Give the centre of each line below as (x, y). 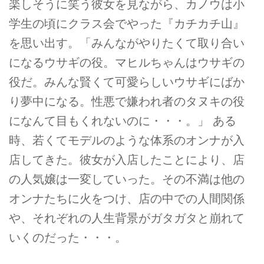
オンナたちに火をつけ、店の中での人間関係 (127, 199)
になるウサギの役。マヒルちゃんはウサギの (127, 63)
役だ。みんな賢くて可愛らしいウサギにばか (127, 82)
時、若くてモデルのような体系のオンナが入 (127, 141)
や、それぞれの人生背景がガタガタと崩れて (127, 218)
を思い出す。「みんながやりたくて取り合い (127, 43)
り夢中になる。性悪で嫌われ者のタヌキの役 (127, 102)
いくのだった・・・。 (68, 238)
